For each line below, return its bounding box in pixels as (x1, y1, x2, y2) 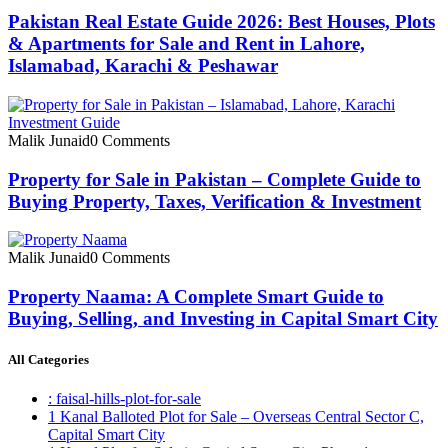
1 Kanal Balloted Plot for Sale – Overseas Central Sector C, (48, 408, 424, 426)
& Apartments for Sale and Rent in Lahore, (8, 33, 365, 55)
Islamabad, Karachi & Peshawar (8, 55, 278, 77)
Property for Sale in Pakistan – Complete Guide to (8, 168, 421, 190)
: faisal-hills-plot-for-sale (48, 390, 201, 408)
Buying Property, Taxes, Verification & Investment (8, 190, 421, 212)
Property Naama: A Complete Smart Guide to (8, 286, 384, 308)
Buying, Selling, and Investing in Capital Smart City (8, 308, 438, 330)
